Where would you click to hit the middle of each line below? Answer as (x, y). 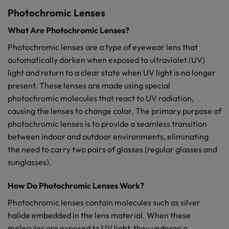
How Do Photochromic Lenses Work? (76, 185)
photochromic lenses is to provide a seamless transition (107, 124)
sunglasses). (30, 162)
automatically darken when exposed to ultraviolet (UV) (106, 60)
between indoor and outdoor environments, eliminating (108, 137)
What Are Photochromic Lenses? (68, 30)
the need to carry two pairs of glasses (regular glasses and (112, 150)
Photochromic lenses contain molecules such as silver (104, 202)
